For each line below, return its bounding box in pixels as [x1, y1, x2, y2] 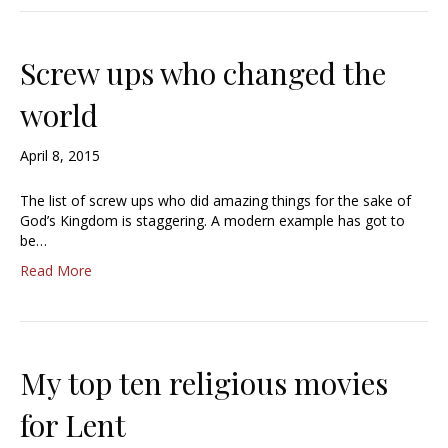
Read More [20, 261, 92, 281]
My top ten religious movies [20, 363, 388, 404]
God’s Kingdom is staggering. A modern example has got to [20, 211, 405, 231]
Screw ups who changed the [20, 53, 386, 94]
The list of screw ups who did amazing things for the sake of [20, 191, 411, 211]
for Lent [20, 405, 126, 446]
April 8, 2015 [20, 146, 100, 166]
